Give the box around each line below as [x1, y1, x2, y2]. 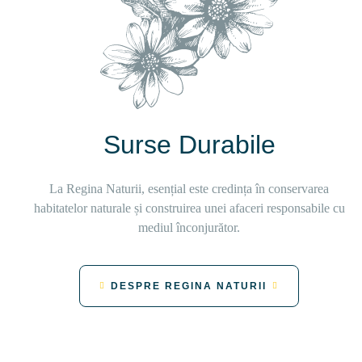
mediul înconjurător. [138, 221, 240, 234]
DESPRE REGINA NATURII [110, 280, 267, 292]
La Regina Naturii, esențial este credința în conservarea [49, 182, 329, 196]
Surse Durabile [103, 130, 276, 159]
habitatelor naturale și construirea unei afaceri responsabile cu [33, 201, 345, 215]
